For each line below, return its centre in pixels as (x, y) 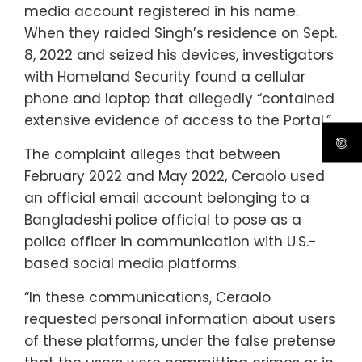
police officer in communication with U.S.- (170, 241)
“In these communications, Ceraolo (147, 297)
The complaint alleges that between (152, 154)
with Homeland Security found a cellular (165, 76)
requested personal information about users (180, 319)
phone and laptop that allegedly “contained (179, 98)
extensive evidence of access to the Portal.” (178, 120)
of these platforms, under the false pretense (180, 341)
